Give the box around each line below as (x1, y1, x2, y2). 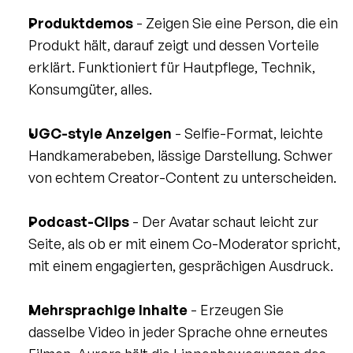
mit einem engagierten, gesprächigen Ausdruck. (28, 257, 333, 275)
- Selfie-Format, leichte (172, 124, 323, 143)
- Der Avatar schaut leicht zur (129, 213, 318, 231)
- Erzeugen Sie (188, 301, 284, 319)
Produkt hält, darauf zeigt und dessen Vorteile (28, 36, 319, 54)
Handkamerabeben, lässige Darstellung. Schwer (28, 147, 333, 165)
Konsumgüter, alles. (28, 80, 152, 98)
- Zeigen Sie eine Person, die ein (133, 14, 338, 32)
